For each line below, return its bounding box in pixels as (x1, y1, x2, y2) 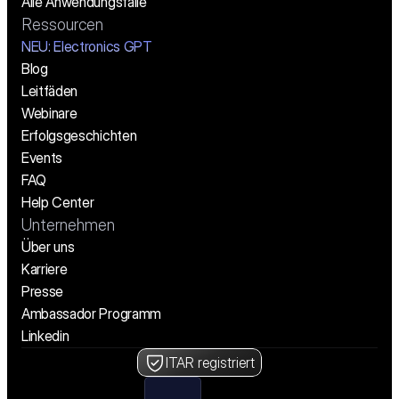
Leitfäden (21, 82, 78, 101)
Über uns (21, 238, 75, 256)
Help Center (21, 193, 94, 212)
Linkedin (21, 327, 69, 346)
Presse (21, 282, 64, 301)
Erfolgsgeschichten (21, 126, 137, 145)
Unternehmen (21, 216, 115, 235)
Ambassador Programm (21, 305, 161, 323)
